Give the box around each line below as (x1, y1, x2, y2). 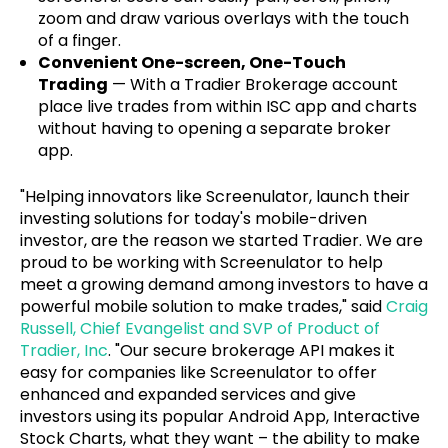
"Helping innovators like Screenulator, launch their (20, 184, 410, 208)
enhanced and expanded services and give (20, 382, 356, 406)
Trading (37, 72, 108, 96)
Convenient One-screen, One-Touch (37, 50, 346, 74)
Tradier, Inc (20, 338, 108, 362)
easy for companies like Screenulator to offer (20, 360, 377, 384)
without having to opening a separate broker (37, 116, 391, 140)
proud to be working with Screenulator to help (20, 250, 383, 274)
